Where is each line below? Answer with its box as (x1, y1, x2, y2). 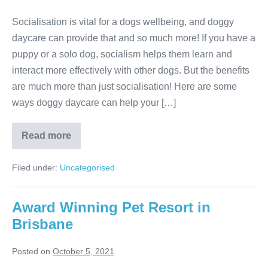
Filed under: (12, 163, 57, 173)
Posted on (12, 246, 50, 257)
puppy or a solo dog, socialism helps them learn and (12, 49, 232, 60)
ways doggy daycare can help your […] (12, 98, 176, 108)
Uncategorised (60, 163, 115, 173)
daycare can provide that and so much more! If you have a (12, 33, 255, 44)
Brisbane (12, 216, 73, 233)
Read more (22, 130, 71, 141)
